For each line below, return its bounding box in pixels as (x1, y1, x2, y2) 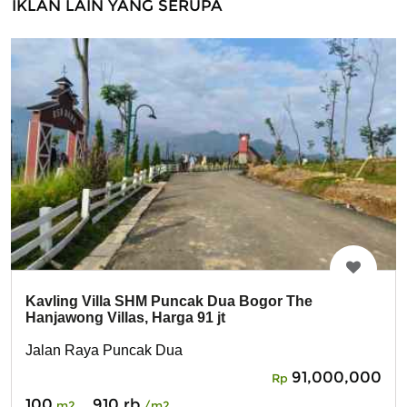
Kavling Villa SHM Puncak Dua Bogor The (25, 293, 313, 310)
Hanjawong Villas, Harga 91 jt (25, 310, 225, 326)
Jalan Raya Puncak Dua (25, 342, 183, 358)
